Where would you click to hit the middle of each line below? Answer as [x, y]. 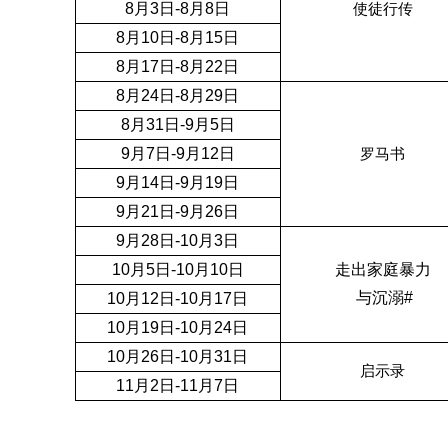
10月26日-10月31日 [177, 356]
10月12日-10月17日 [177, 298]
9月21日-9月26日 [177, 211]
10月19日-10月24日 [177, 327]
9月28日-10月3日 [177, 240]
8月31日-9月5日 [177, 124]
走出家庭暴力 [382, 269]
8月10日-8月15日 [177, 37]
